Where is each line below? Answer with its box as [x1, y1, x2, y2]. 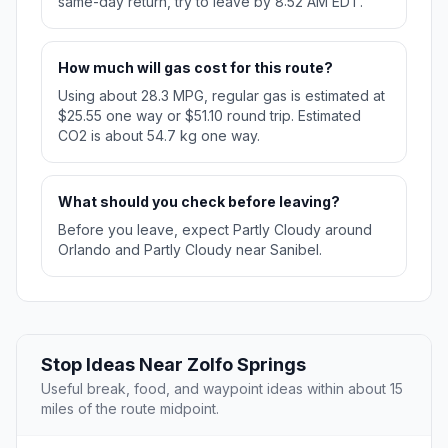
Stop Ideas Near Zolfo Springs [41, 354, 306, 376]
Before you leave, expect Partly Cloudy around [58, 221, 372, 239]
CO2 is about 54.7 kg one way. [58, 127, 260, 145]
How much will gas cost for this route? [58, 59, 333, 77]
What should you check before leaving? [58, 193, 340, 211]
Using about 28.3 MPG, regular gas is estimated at [58, 87, 385, 105]
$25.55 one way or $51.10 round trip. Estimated [58, 107, 361, 125]
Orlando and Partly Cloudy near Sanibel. [58, 241, 322, 259]
